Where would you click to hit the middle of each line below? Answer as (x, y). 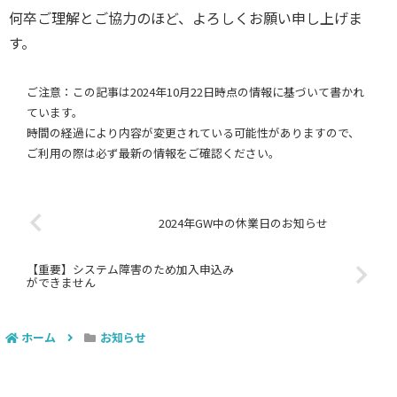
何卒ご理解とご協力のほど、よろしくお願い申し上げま (186, 18)
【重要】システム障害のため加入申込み (130, 269)
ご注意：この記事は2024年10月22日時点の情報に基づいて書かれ (195, 92)
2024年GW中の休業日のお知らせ (244, 223)
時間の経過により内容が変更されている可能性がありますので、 (193, 133)
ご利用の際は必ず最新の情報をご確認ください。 (153, 153)
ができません (61, 282)
